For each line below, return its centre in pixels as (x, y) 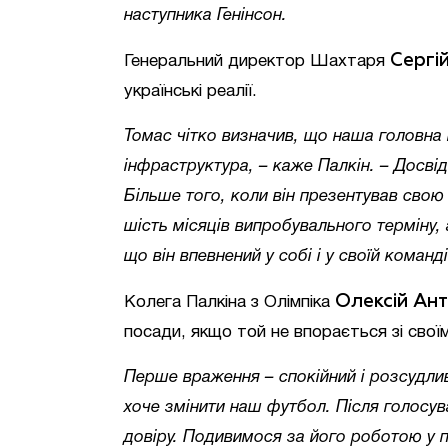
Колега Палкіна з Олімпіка (229, 302)
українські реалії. (190, 91)
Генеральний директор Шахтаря (257, 61)
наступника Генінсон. (205, 15)
